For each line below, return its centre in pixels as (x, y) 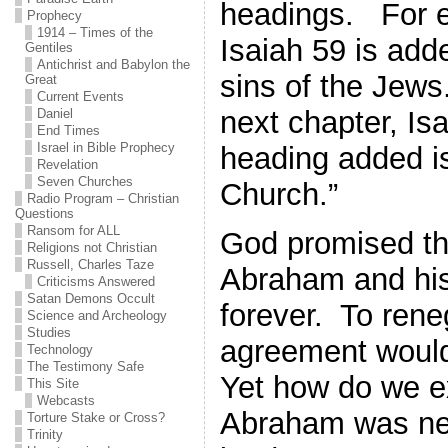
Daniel (54, 113)
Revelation (67, 164)
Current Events (80, 96)
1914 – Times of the (94, 32)
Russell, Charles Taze (90, 264)
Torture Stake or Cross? (95, 417)
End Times (68, 130)
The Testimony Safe (85, 366)
